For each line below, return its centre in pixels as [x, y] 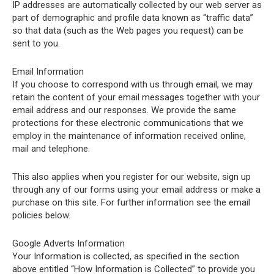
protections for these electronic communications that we [128, 123]
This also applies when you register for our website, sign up [131, 177]
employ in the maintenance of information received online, [129, 136]
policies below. [41, 215]
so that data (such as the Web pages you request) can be [128, 31]
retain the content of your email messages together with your [136, 97]
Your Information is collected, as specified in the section [126, 256]
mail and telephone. [51, 149]
